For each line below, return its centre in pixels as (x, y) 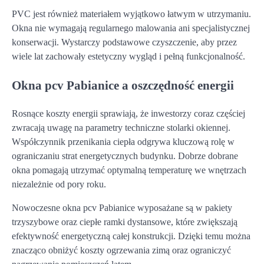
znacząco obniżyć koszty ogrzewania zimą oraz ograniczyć (121, 250)
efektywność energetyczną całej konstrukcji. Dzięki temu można (131, 236)
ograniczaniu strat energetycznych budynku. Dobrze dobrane (125, 156)
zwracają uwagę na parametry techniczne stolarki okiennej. (121, 127)
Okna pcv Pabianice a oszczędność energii (123, 85)
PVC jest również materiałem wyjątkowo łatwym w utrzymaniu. (131, 14)
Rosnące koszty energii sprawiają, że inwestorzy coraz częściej (128, 113)
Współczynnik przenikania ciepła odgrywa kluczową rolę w (123, 141)
